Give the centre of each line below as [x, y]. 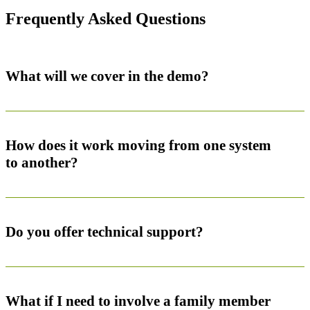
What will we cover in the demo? [107, 76]
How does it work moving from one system [138, 145]
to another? [42, 162]
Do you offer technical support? [104, 231]
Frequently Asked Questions [106, 18]
